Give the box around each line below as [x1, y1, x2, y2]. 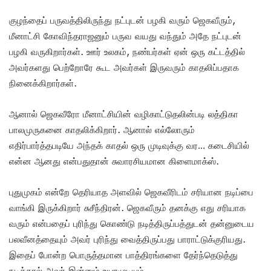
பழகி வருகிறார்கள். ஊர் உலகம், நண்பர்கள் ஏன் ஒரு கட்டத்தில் [9, 45, 245, 57]
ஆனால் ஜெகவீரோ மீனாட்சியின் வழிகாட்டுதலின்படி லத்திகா [9, 108, 238, 119]
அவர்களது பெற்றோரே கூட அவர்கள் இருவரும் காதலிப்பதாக [9, 61, 239, 73]
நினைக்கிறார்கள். [9, 77, 80, 88]
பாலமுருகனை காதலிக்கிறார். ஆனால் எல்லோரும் [9, 123, 195, 135]
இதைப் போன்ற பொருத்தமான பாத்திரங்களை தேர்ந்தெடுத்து [9, 249, 238, 260]
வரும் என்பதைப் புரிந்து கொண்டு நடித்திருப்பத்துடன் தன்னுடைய [9, 217, 254, 229]
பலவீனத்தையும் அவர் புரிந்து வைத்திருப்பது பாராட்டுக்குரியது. [9, 233, 246, 244]
